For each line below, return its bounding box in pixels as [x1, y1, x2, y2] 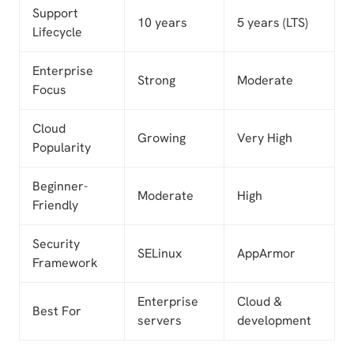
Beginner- [32, 178, 88, 194]
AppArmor [237, 245, 296, 262]
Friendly [32, 197, 78, 213]
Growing [137, 130, 186, 146]
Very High [237, 130, 292, 146]
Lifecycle [32, 24, 82, 40]
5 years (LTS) [237, 14, 308, 31]
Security [32, 235, 80, 252]
